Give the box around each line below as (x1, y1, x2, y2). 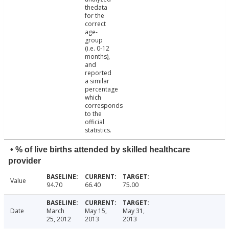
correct (84, 19, 106, 29)
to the (84, 109, 102, 119)
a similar (84, 77, 109, 86)
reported (84, 68, 111, 78)
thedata (84, 3, 107, 12)
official (84, 118, 104, 127)
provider (8, 156, 41, 166)
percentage (84, 85, 118, 94)
